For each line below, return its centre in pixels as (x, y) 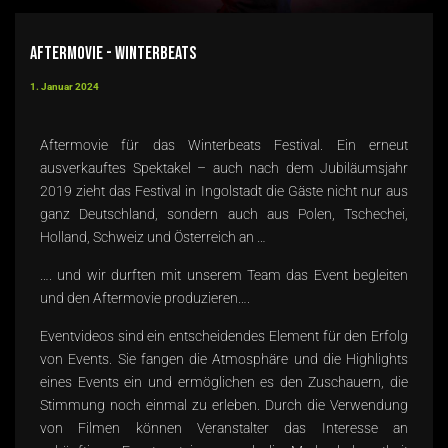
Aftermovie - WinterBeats (113, 53)
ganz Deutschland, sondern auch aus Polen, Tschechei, (224, 213)
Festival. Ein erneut (341, 144)
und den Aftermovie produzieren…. (145, 297)
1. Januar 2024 (64, 86)
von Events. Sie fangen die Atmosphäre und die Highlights (224, 358)
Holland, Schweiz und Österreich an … (153, 236)
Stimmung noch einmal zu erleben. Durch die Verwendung (224, 404)
